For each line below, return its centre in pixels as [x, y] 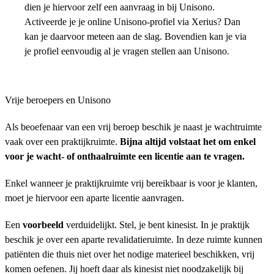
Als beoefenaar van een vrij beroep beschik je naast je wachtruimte [133, 127]
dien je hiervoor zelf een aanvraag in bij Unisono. [120, 7]
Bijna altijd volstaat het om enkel [188, 142]
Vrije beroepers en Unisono [58, 100]
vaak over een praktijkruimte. [62, 142]
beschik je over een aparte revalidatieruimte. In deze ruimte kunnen [134, 239]
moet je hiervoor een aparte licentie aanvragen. [96, 198]
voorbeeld [44, 225]
